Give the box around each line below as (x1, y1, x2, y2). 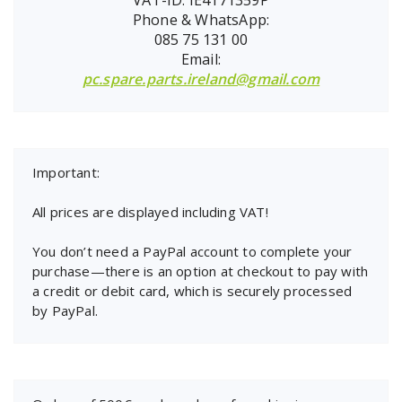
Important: (32, 162, 100, 181)
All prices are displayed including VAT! (32, 202, 268, 221)
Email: (180, 48, 222, 69)
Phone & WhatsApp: (132, 9, 270, 30)
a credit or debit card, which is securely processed (32, 281, 353, 300)
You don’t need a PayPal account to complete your (32, 241, 353, 260)
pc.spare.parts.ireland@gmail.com (82, 68, 320, 89)
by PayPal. (32, 301, 98, 319)
